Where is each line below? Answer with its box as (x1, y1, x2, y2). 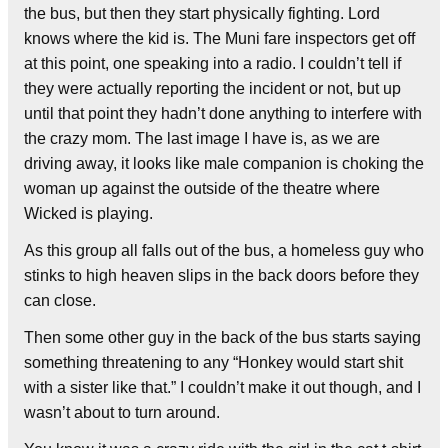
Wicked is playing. (24, 205, 153, 223)
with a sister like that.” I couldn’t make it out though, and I (24, 379, 421, 397)
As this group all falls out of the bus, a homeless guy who (24, 242, 424, 260)
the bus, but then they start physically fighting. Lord (24, 5, 380, 23)
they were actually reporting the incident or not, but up (24, 80, 401, 98)
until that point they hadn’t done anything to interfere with (24, 105, 422, 123)
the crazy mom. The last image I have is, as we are (24, 130, 380, 148)
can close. (24, 292, 96, 310)
